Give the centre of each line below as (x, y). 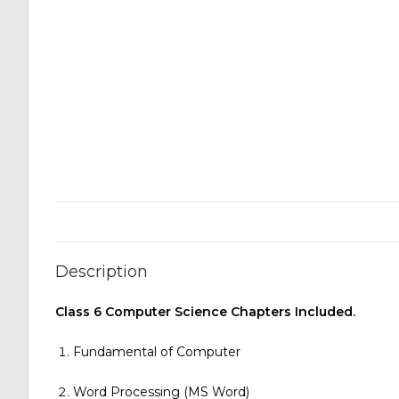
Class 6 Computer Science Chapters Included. (205, 312)
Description (102, 272)
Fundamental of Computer (157, 352)
